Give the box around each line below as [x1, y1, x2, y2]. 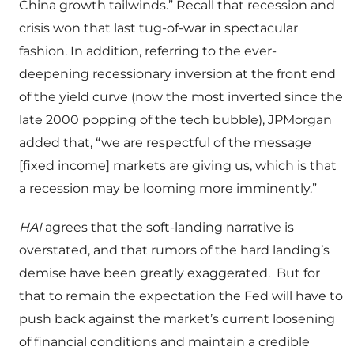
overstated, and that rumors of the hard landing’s [19, 243, 330, 258]
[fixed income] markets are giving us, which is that [19, 158, 337, 174]
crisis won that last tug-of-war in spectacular [19, 21, 298, 36]
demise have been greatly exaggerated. [19, 265, 270, 281]
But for [277, 265, 320, 281]
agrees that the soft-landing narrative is [45, 220, 294, 235]
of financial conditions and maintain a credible [19, 334, 310, 350]
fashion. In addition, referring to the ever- [19, 43, 277, 59]
